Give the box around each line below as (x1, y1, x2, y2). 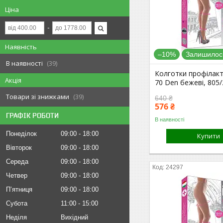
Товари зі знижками (6, 92, 69, 101)
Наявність (5, 42, 37, 51)
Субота (6, 200, 27, 207)
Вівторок (6, 144, 32, 151)
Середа (6, 158, 28, 165)
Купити (197, 131, 221, 140)
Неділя (6, 214, 27, 221)
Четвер (6, 172, 27, 179)
